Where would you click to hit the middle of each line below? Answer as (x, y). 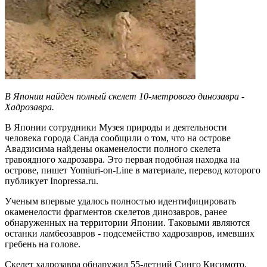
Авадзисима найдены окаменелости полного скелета (113, 148)
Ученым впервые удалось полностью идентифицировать (120, 201)
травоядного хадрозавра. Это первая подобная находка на (122, 159)
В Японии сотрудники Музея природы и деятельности (116, 127)
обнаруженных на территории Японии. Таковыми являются (127, 222)
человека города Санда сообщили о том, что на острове (118, 138)
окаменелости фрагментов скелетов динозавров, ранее (116, 212)
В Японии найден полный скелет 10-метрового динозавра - (125, 96)
